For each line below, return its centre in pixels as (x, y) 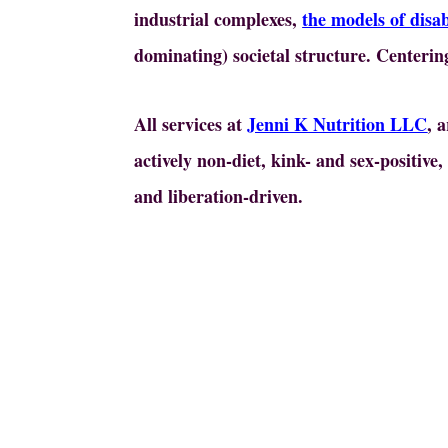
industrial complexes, (218, 18)
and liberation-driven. (219, 195)
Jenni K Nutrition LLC (337, 123)
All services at (191, 123)
